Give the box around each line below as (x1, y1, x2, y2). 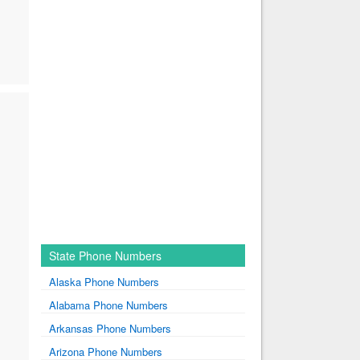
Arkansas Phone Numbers (48, 321, 171, 336)
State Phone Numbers (48, 247, 162, 264)
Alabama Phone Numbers (48, 297, 168, 313)
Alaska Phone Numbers (48, 274, 159, 289)
